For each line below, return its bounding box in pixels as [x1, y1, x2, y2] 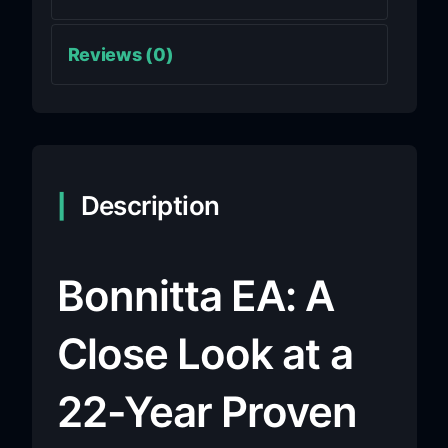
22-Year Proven [56, 385, 358, 437]
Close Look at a [56, 327, 353, 379]
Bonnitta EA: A [56, 269, 335, 321]
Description [80, 189, 220, 221]
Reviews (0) [67, 43, 174, 65]
